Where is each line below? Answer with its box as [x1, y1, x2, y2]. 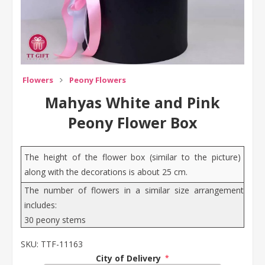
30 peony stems [24, 214, 86, 226]
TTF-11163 [41, 238, 83, 250]
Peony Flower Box [68, 112, 197, 132]
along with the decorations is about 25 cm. [24, 166, 188, 178]
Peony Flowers [69, 75, 126, 85]
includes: [24, 199, 57, 211]
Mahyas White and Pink [45, 92, 220, 112]
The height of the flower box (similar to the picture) [24, 151, 241, 163]
